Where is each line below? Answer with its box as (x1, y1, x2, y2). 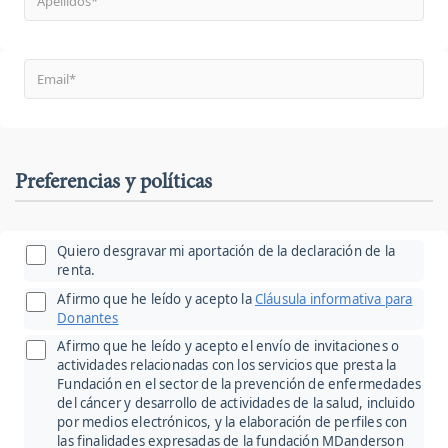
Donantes (57, 308, 119, 327)
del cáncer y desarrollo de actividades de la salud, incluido (57, 394, 415, 413)
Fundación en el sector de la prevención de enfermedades (57, 375, 422, 394)
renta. (57, 261, 96, 280)
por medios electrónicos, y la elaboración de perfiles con (57, 413, 408, 432)
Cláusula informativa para (254, 289, 413, 308)
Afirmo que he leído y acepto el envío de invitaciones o (57, 337, 400, 356)
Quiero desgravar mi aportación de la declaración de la (57, 242, 395, 261)
